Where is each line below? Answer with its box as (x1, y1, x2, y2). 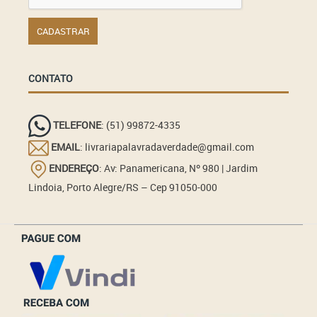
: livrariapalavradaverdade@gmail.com (80, 139, 255, 154)
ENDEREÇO (49, 161, 100, 175)
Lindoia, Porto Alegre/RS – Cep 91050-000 (28, 180, 218, 194)
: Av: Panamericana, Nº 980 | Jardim (99, 161, 258, 175)
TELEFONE (53, 117, 102, 132)
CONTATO (28, 71, 74, 85)
